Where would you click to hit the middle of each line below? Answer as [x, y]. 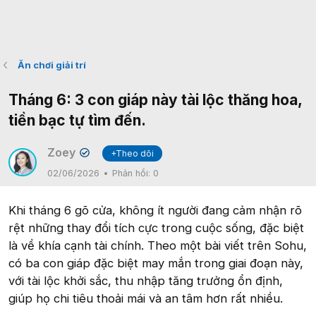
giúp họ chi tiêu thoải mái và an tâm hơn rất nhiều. [146, 298]
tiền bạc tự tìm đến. [77, 120]
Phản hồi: [133, 173]
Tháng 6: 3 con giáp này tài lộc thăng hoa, [155, 100]
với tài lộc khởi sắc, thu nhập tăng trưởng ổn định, [146, 281]
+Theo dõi [133, 153]
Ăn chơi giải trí [51, 65]
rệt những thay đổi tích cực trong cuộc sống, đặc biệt [156, 228]
